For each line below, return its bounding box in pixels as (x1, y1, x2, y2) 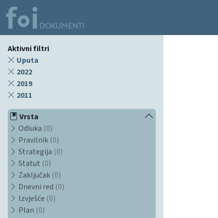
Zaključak (17, 169, 52, 181)
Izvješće (17, 193, 46, 204)
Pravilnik (17, 134, 50, 145)
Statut (17, 158, 42, 169)
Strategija (17, 146, 54, 157)
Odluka (17, 123, 43, 134)
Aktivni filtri (8, 43, 49, 54)
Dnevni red (17, 181, 55, 192)
